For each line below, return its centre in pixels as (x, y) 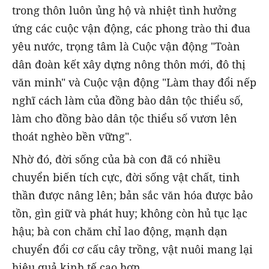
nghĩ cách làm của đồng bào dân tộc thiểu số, (128, 100)
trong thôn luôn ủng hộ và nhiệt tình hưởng (124, 10)
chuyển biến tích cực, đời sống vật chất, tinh (126, 177)
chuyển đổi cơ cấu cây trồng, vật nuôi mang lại (132, 249)
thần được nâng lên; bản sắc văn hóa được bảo (132, 195)
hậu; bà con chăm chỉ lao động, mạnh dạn (120, 231)
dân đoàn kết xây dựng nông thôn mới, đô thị (129, 64)
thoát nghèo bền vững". (72, 136)
